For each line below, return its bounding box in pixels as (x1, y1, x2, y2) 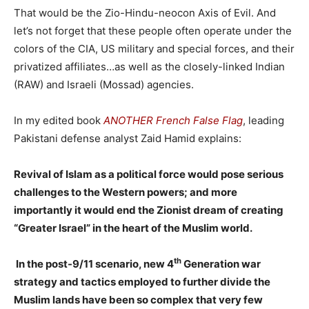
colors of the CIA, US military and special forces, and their (14, 41, 295, 55)
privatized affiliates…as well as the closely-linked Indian (14, 59, 285, 73)
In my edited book (14, 113, 103, 127)
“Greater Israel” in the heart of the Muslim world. (14, 221, 252, 235)
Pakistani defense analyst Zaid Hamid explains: (14, 131, 241, 145)
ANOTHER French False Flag (103, 113, 243, 127)
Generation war (181, 257, 261, 270)
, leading (243, 113, 284, 127)
